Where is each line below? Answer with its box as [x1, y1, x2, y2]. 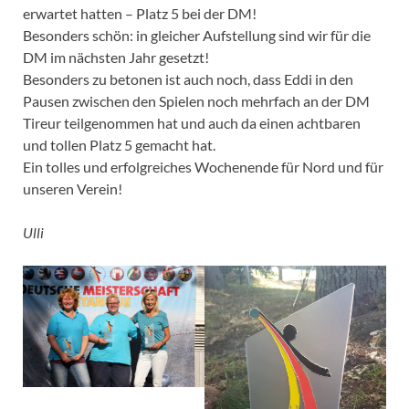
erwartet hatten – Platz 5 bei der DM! [23, 5, 257, 23]
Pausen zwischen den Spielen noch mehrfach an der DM [23, 92, 370, 110]
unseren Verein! [23, 180, 122, 198]
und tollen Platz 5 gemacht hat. [23, 136, 215, 154]
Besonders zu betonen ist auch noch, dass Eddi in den [23, 70, 353, 89]
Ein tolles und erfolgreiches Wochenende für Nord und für [23, 158, 383, 176]
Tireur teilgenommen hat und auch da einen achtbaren [23, 114, 361, 132]
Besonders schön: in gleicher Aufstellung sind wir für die [23, 26, 371, 45]
